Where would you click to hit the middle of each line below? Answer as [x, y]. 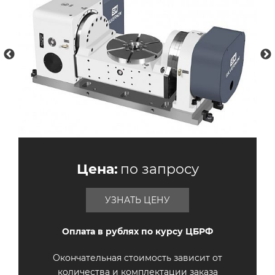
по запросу [159, 169]
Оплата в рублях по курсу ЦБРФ [137, 232]
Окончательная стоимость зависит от [137, 258]
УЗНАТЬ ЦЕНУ [137, 200]
